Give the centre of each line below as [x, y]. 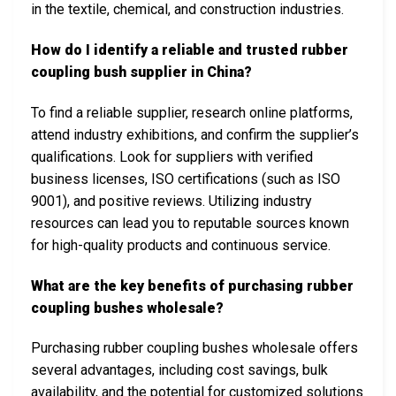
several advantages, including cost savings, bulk [179, 370]
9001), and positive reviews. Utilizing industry [171, 201]
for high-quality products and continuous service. [181, 245]
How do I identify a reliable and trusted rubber [190, 50]
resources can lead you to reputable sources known [190, 223]
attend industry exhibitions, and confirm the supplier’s [195, 134]
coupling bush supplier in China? [141, 72]
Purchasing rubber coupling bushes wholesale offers [194, 348]
